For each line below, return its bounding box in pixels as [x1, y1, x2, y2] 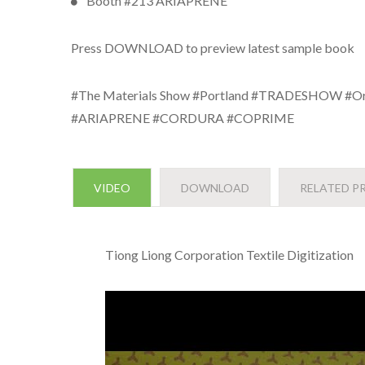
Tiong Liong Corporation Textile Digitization [105, 247, 354, 262]
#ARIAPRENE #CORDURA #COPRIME [71, 110, 294, 125]
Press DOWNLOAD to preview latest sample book [71, 40, 354, 55]
